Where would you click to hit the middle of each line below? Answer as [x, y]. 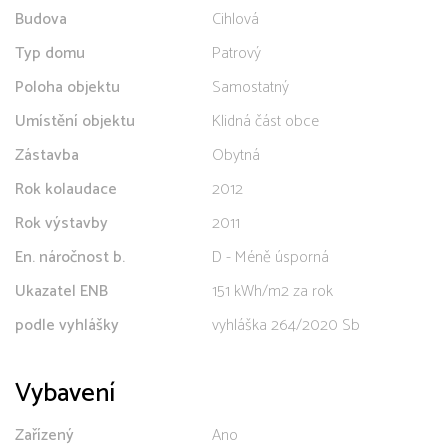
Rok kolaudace [66, 189]
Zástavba [47, 155]
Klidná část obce [265, 121]
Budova [41, 19]
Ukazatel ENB [61, 291]
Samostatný [250, 87]
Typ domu [50, 53]
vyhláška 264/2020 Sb [286, 325]
